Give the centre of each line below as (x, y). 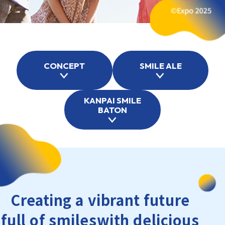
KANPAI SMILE (112, 100)
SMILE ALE (160, 65)
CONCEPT (65, 65)
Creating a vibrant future (100, 199)
